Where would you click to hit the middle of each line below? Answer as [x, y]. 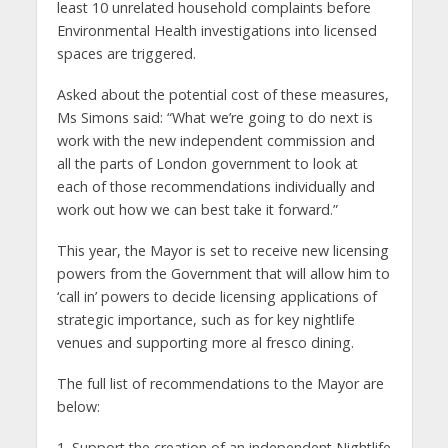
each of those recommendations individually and [215, 187]
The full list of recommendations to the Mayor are [220, 384]
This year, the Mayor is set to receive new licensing [222, 251]
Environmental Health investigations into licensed [216, 31]
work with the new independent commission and [215, 141]
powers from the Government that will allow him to [223, 274]
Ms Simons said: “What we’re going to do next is [214, 118]
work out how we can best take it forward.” [197, 210]
